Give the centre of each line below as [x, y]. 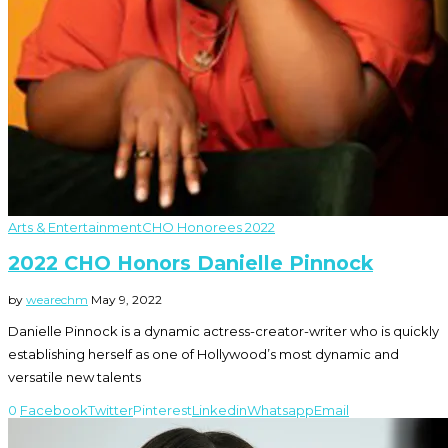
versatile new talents [74, 377]
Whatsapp [280, 410]
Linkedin [219, 410]
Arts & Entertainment [75, 226]
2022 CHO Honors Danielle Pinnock [190, 262]
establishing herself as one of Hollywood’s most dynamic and [203, 354]
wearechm [57, 300]
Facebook [54, 410]
